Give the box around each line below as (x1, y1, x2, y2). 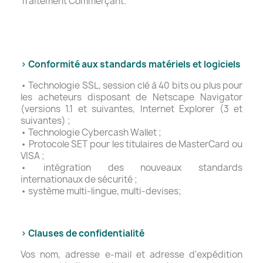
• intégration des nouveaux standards (21, 161, 242, 174)
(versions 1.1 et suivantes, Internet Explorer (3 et (21, 103, 242, 115)
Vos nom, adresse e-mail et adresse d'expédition (21, 248, 242, 261)
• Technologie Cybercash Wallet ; (21, 126, 161, 139)
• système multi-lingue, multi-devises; (21, 185, 181, 197)
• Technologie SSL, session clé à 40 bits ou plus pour (21, 79, 242, 92)
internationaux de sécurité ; (21, 173, 137, 186)
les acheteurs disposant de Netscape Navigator (21, 91, 242, 103)
